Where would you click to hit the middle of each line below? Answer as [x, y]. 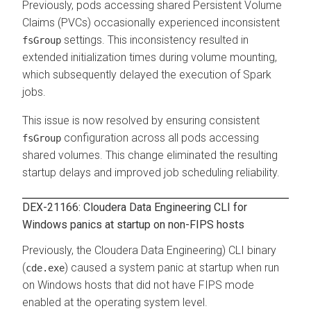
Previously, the [58, 250]
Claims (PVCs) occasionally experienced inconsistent [151, 22]
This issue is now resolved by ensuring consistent [141, 120]
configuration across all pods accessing [160, 137]
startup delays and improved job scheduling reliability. [151, 172]
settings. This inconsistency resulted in [155, 40]
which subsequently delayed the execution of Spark [147, 74]
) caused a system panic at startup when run [172, 267]
